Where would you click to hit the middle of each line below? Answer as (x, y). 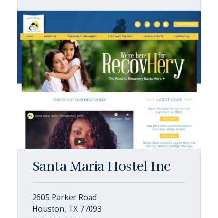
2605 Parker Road (64, 197)
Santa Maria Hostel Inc (101, 166)
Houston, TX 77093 (67, 209)
